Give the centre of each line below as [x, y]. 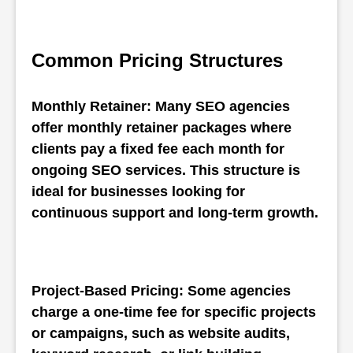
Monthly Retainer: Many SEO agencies [161, 106]
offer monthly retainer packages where [162, 127]
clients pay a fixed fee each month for [158, 149]
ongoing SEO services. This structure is [166, 170]
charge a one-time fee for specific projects [174, 312]
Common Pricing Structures [157, 60]
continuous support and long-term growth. [175, 212]
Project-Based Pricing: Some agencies [161, 290]
